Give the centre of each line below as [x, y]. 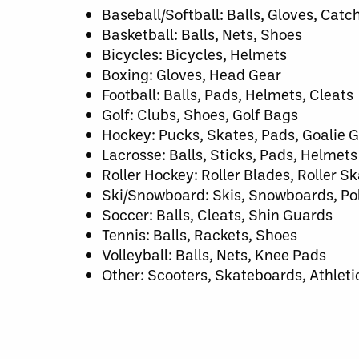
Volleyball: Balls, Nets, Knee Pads [214, 254]
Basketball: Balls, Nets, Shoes [202, 34]
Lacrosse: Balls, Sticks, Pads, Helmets [230, 154]
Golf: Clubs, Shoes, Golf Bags [200, 114]
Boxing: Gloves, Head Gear [192, 74]
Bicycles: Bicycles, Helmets [194, 54]
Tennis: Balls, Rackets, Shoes [200, 234]
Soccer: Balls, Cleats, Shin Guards [217, 214]
